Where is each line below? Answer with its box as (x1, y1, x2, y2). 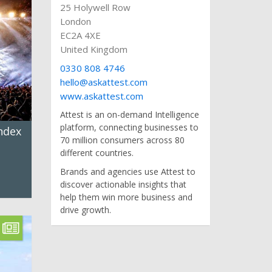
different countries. (59, 146, 134, 158)
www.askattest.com (59, 89, 143, 102)
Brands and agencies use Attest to (59, 166, 195, 178)
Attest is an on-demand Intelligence (59, 108, 199, 120)
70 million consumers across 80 (59, 134, 185, 146)
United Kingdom (59, 42, 127, 55)
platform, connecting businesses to (59, 121, 199, 133)
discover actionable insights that (59, 178, 186, 191)
